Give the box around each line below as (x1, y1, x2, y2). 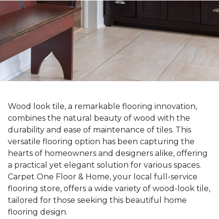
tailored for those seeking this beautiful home (8, 196, 187, 205)
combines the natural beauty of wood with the (8, 113, 190, 123)
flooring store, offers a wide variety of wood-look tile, (8, 184, 210, 194)
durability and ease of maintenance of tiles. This (8, 125, 191, 135)
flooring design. (8, 207, 67, 217)
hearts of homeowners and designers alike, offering (8, 149, 208, 158)
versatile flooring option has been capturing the (8, 137, 195, 147)
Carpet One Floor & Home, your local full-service (8, 172, 197, 182)
